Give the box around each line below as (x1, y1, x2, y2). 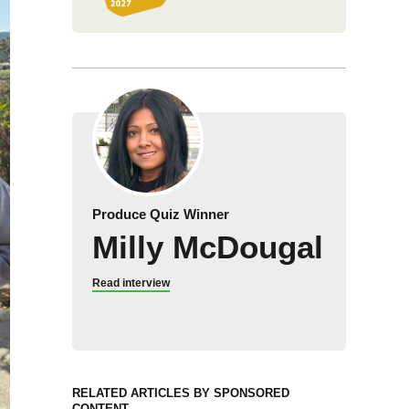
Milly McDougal (91, 229, 323, 265)
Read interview (91, 277, 170, 289)
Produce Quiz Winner (91, 206, 229, 222)
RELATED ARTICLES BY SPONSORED (71, 386, 289, 400)
